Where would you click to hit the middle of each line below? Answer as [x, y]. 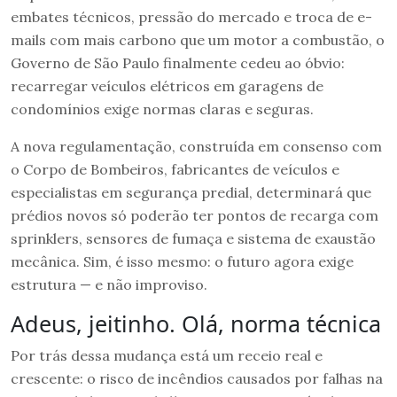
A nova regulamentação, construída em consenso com [196, 146]
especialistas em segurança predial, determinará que [191, 192]
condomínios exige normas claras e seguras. [162, 109]
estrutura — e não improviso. [109, 284]
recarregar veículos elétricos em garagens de [167, 86]
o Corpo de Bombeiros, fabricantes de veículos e [175, 169]
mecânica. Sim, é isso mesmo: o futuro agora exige [182, 261]
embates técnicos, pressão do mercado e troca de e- [191, 16]
